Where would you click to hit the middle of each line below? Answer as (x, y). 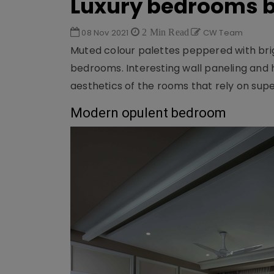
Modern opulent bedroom (148, 113)
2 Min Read (165, 32)
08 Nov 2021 (105, 33)
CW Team (222, 33)
